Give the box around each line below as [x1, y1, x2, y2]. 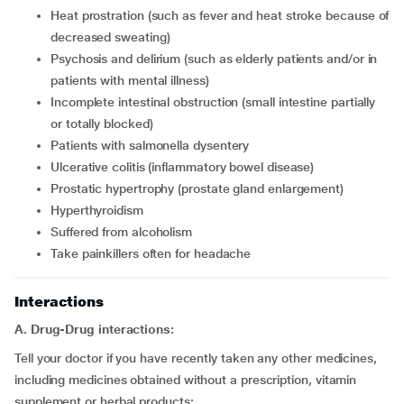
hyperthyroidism [59, 203, 143, 217]
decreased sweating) [50, 30, 170, 44]
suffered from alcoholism [58, 225, 193, 239]
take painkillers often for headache [56, 246, 252, 261]
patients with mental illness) [50, 73, 209, 87]
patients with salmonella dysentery [58, 138, 250, 152]
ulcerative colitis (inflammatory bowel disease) [59, 160, 315, 174]
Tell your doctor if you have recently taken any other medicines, [14, 351, 377, 365]
